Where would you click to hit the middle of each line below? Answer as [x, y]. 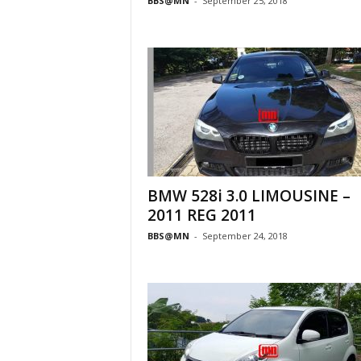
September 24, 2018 [245, 236]
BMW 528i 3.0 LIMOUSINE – [249, 196]
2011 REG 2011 [201, 215]
